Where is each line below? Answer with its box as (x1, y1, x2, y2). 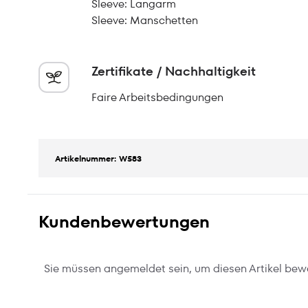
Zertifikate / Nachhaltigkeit (91, 63, 256, 80)
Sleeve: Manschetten (91, 12, 198, 28)
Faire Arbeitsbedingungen (91, 89, 223, 105)
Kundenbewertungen (38, 210, 210, 233)
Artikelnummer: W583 (55, 153, 142, 164)
